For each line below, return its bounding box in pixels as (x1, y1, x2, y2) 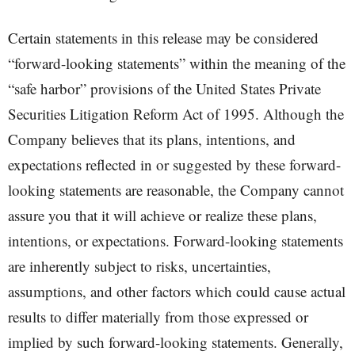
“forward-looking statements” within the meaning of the (8, 53, 345, 73)
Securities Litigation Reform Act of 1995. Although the (8, 104, 344, 124)
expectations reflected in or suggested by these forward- (8, 155, 341, 174)
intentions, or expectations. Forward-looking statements (8, 231, 343, 250)
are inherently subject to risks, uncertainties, (8, 256, 271, 276)
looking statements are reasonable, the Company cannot (8, 180, 344, 200)
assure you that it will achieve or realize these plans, (8, 205, 317, 225)
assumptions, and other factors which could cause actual (8, 281, 345, 301)
